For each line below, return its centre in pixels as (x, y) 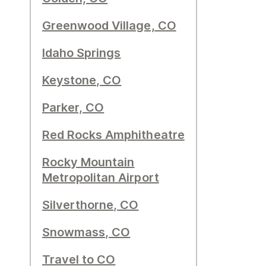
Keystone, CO (82, 80)
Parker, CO (73, 107)
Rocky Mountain (88, 162)
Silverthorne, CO (91, 205)
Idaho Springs (82, 53)
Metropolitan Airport (101, 178)
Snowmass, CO (86, 232)
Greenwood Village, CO (109, 26)
